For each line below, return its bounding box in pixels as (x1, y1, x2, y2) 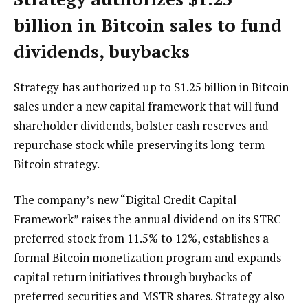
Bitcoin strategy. (14, 156, 100, 173)
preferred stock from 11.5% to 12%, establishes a (14, 230, 269, 247)
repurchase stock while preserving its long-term (14, 137, 265, 153)
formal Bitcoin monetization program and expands (14, 250, 281, 266)
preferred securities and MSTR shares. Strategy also (14, 288, 285, 305)
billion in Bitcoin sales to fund (14, 14, 282, 37)
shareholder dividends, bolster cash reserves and (14, 118, 269, 134)
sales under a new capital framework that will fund (14, 98, 279, 115)
